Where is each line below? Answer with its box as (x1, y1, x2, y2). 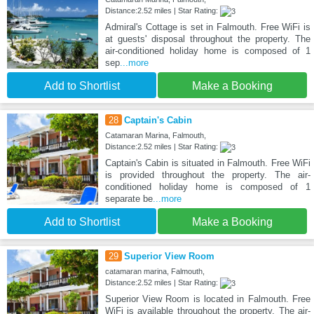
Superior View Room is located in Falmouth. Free (104, 293, 310, 304)
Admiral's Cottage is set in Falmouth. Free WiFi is (104, 21, 310, 32)
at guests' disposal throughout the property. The (104, 33, 310, 44)
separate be (104, 193, 153, 204)
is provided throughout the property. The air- (104, 169, 310, 180)
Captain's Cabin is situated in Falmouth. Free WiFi (104, 157, 310, 168)
